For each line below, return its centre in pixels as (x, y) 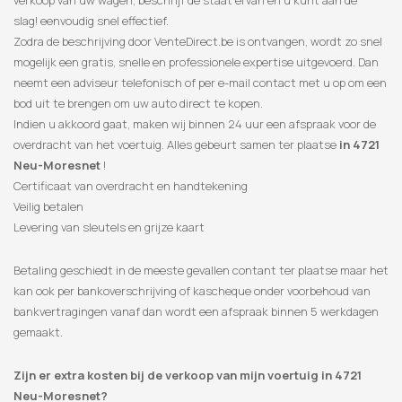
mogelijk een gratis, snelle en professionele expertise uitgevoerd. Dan (196, 62)
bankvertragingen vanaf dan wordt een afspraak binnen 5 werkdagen (196, 312)
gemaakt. (38, 332)
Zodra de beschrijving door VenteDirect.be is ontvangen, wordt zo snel (198, 42)
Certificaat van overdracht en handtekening (131, 186)
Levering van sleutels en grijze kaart (109, 227)
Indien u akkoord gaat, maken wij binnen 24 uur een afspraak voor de (195, 124)
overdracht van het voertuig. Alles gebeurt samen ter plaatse (176, 145)
